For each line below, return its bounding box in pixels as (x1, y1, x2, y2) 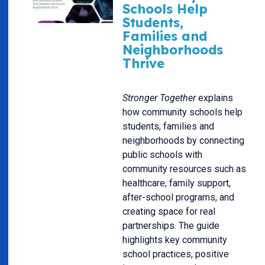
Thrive (122, 54, 164, 71)
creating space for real (122, 206, 215, 218)
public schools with (122, 149, 202, 161)
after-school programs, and (122, 192, 234, 203)
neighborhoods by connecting (122, 135, 244, 147)
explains (196, 92, 233, 104)
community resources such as (122, 163, 246, 175)
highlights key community (122, 234, 227, 246)
